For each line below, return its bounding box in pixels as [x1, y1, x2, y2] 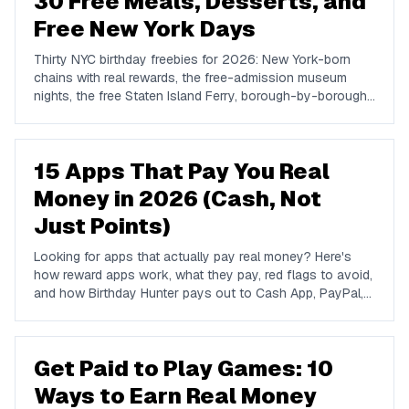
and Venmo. [34, 303, 102, 320]
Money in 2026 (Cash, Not [34, 184, 321, 213]
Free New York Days [34, 15, 256, 43]
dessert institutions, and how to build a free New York [34, 106, 351, 122]
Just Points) [34, 212, 171, 240]
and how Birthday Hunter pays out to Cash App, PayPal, [34, 285, 363, 301]
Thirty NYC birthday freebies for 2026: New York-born [34, 51, 351, 68]
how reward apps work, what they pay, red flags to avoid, [34, 267, 372, 283]
